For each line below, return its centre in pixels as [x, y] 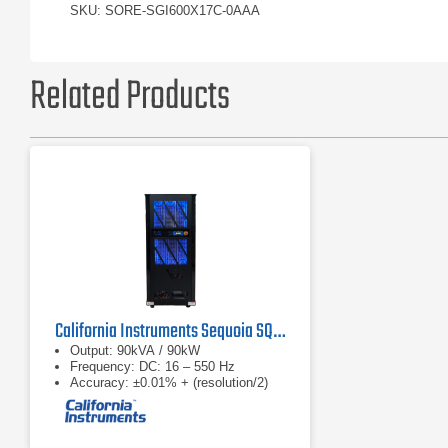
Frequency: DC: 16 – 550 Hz [152, 366]
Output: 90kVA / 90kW [135, 350]
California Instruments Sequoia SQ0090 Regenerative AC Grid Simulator [279, 331]
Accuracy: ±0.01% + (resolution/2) [169, 382]
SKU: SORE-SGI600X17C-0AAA [165, 10]
